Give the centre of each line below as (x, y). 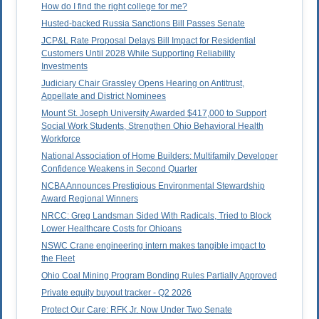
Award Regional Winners (90, 199)
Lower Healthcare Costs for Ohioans (111, 229)
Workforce (61, 139)
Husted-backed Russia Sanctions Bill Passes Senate (143, 24)
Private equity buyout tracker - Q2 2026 (116, 293)
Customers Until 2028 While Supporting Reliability (138, 54)
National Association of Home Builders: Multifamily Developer (159, 156)
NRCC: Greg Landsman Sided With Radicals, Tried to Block (156, 216)
